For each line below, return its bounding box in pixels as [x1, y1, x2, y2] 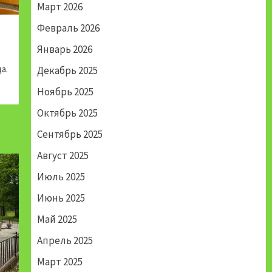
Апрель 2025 [36, 234, 93, 248]
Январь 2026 [36, 42, 92, 56]
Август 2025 [36, 149, 89, 163]
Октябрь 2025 [36, 106, 98, 120]
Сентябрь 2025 [36, 127, 103, 141]
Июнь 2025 [36, 191, 85, 205]
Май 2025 [36, 212, 77, 226]
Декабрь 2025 [36, 64, 98, 78]
